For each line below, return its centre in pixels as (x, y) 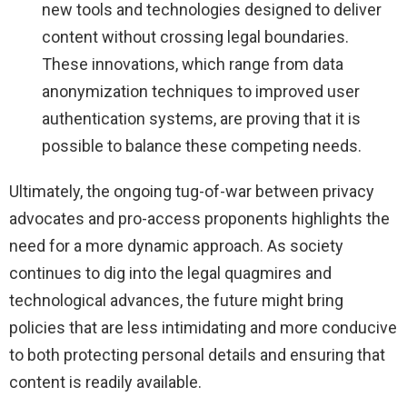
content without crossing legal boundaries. (195, 36)
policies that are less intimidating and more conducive (203, 327)
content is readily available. (105, 382)
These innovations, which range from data (193, 64)
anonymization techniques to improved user (201, 91)
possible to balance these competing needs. (202, 145)
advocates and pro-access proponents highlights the (199, 218)
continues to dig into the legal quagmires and (170, 273)
